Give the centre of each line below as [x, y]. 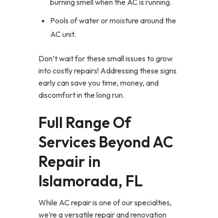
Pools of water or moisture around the [113, 20]
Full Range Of [85, 122]
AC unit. [63, 34]
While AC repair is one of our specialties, [105, 202]
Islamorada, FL [91, 181]
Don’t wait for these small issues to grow [106, 58]
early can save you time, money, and [99, 83]
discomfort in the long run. [82, 95]
